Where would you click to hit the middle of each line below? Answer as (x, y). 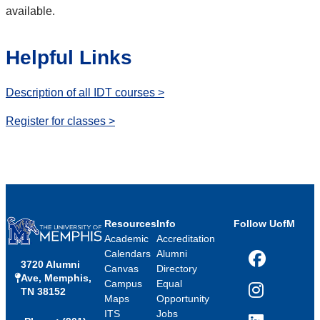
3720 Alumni (50, 264)
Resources (130, 224)
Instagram (271, 296)
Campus (123, 284)
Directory (176, 269)
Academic (126, 239)
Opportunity (182, 299)
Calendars (127, 254)
